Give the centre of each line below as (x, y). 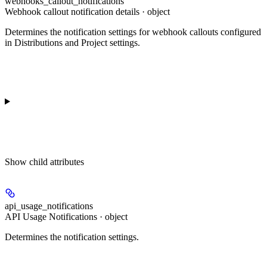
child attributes (57, 162)
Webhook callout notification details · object (87, 11)
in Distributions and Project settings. (72, 42)
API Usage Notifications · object (66, 216)
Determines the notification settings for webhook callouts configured (133, 32)
